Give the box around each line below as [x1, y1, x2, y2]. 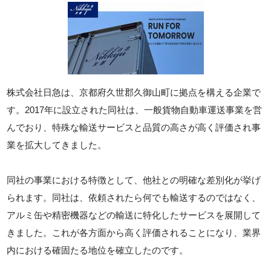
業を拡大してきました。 [7, 140, 107, 150]
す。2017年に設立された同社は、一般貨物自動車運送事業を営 [7, 105, 263, 115]
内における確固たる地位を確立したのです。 [7, 245, 189, 255]
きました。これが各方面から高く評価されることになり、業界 [7, 227, 261, 238]
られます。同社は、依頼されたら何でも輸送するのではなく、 [7, 192, 261, 203]
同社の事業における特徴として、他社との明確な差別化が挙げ [7, 175, 261, 185]
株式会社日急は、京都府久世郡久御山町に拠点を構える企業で [7, 87, 261, 97]
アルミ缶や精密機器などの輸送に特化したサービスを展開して [7, 210, 261, 220]
